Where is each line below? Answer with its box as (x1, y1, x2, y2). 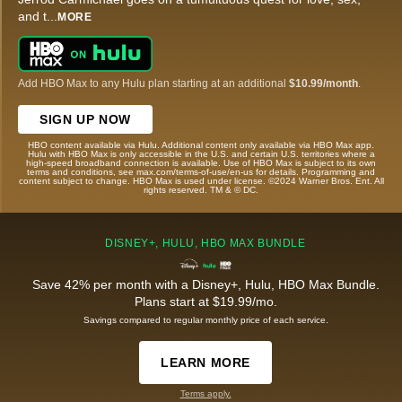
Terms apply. (179, 388, 232, 398)
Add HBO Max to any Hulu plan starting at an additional (18, 76, 289, 90)
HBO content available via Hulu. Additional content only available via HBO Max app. (28, 139, 374, 150)
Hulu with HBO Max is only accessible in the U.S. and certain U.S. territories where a (27, 148, 375, 159)
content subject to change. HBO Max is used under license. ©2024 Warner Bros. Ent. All (18, 175, 384, 186)
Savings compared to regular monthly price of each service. (83, 314, 328, 325)
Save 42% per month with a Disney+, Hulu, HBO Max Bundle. (31, 276, 380, 292)
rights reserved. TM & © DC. (144, 184, 258, 195)
